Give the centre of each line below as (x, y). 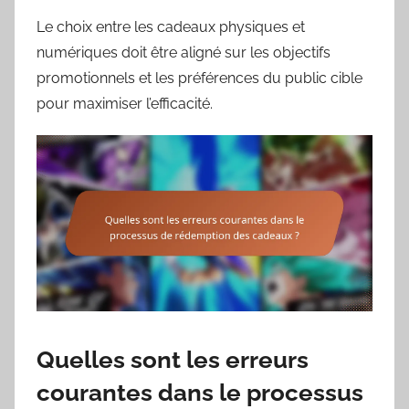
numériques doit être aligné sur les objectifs (184, 52)
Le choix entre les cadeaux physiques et (171, 26)
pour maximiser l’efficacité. (125, 103)
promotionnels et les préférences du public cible (199, 78)
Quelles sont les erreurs (173, 359)
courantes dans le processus (200, 392)
